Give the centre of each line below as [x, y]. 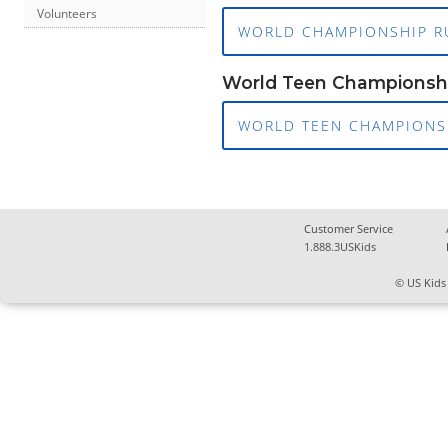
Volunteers [67, 14]
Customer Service [349, 229]
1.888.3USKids [340, 247]
